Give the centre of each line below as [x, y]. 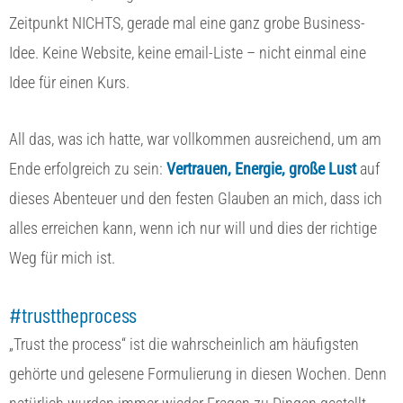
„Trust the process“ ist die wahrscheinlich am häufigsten [184, 344]
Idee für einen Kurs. [71, 82]
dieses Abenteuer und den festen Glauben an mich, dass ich [196, 198]
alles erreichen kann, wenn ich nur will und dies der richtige [193, 228]
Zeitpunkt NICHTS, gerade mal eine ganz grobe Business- [187, 22]
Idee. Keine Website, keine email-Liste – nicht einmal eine [188, 52]
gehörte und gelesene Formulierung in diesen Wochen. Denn [198, 373]
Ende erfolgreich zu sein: [88, 168]
